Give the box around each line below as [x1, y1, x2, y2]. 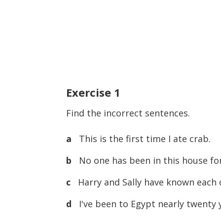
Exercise [66, 84, 114, 100]
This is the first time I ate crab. [72, 132, 219, 145]
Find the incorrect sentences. [66, 107, 190, 119]
